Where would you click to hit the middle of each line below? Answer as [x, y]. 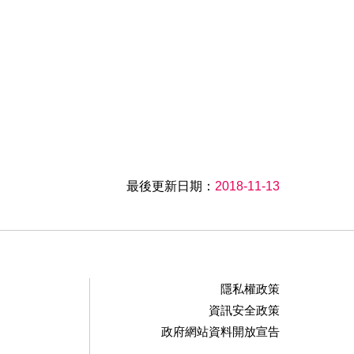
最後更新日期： [170, 186]
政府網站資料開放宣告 [220, 331]
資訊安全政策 [244, 310]
